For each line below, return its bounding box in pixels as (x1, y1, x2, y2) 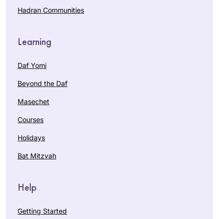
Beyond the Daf (18, 79, 67, 88)
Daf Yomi (18, 61, 46, 69)
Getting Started (18, 206, 67, 215)
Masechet (18, 97, 49, 106)
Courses (18, 115, 44, 124)
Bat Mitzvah (18, 151, 56, 160)
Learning (18, 35, 51, 48)
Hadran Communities (18, 5, 84, 14)
